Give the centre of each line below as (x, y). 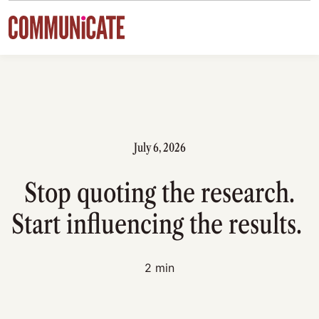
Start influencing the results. (159, 224)
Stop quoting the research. (159, 193)
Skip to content (53, 20)
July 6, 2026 (159, 147)
